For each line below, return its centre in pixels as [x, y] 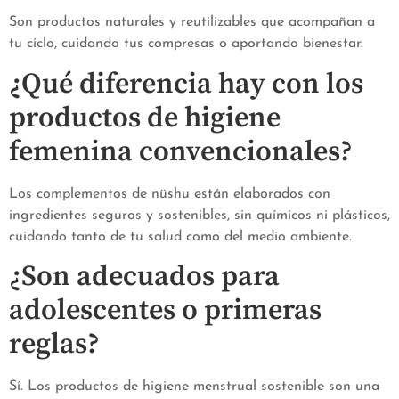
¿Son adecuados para [144, 277]
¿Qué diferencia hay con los [186, 84]
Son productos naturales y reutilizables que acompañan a [192, 23]
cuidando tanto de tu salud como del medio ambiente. [180, 236]
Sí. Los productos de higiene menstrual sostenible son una [194, 387]
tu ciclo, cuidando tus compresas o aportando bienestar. [186, 44]
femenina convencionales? [181, 152]
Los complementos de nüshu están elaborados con [170, 194]
